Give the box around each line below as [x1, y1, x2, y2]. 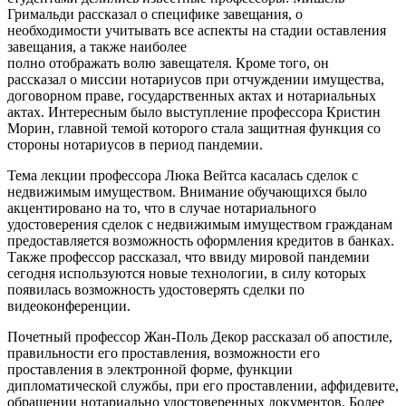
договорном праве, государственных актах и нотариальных [7, 88, 376, 104]
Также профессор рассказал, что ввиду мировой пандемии [7, 249, 370, 266]
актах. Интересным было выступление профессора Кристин [7, 104, 381, 121]
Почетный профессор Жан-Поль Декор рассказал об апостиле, [7, 329, 392, 345]
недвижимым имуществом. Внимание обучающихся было [7, 184, 367, 200]
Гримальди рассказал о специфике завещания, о [7, 6, 303, 23]
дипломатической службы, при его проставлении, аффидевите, [7, 378, 399, 394]
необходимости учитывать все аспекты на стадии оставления [7, 23, 386, 39]
